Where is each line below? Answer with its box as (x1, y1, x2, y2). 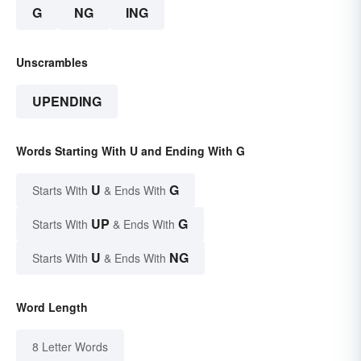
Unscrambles (16, 53, 88, 70)
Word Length (16, 298, 88, 315)
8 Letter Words (32, 338, 108, 355)
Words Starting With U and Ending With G (16, 142, 245, 159)
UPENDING (32, 91, 102, 110)
